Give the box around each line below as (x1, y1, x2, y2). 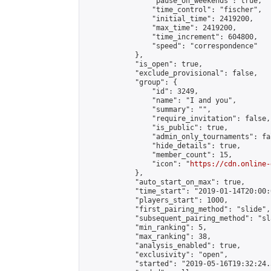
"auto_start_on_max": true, (84, 178, 245, 186)
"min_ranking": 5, (84, 223, 207, 232)
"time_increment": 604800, (84, 33, 258, 41)
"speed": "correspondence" (84, 42, 258, 50)
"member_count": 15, (84, 151, 232, 159)
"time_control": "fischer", (84, 5, 262, 14)
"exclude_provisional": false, (84, 69, 258, 77)
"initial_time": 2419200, (84, 15, 253, 23)
